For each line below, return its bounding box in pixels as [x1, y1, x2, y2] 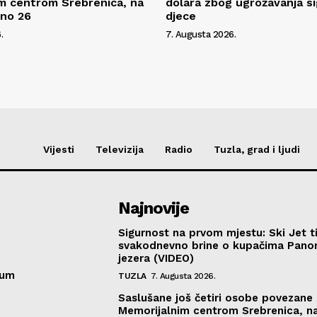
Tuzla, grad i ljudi [214, 143, 300, 155]
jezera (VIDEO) [118, 251, 195, 265]
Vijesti [43, 143, 74, 155]
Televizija [96, 143, 144, 155]
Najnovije [118, 197, 190, 218]
